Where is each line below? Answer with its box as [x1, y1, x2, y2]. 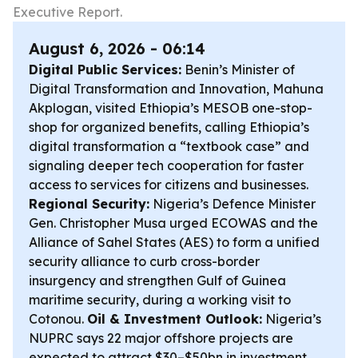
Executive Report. [13, 4, 122, 20]
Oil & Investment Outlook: [87, 311, 262, 327]
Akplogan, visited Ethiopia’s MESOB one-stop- [29, 100, 312, 116]
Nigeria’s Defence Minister [149, 196, 316, 212]
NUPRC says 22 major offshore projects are [29, 330, 293, 346]
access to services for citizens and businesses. [29, 177, 308, 193]
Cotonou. [29, 311, 87, 327]
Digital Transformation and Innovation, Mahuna [29, 81, 324, 97]
